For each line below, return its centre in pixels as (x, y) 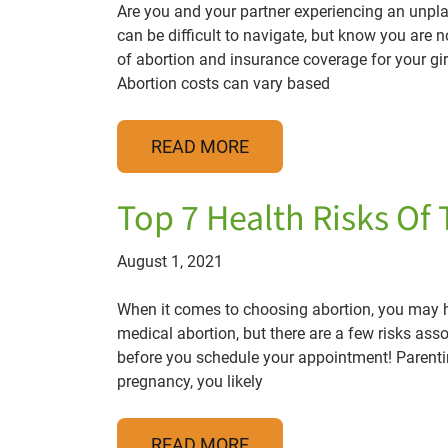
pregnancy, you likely (190, 381)
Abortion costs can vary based (223, 83)
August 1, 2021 (170, 261)
